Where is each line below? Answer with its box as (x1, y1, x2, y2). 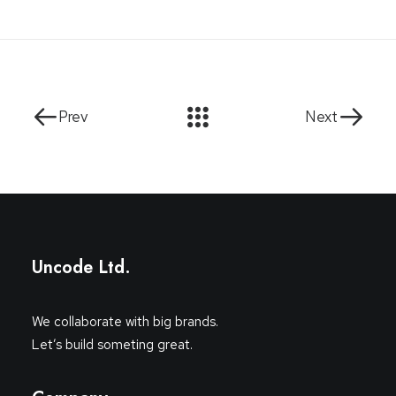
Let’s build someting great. (32, 336, 193, 354)
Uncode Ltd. (32, 255, 131, 280)
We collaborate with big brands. (32, 313, 218, 331)
